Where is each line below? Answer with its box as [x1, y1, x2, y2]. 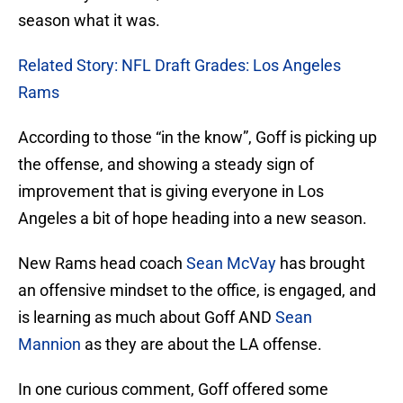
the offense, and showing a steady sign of [18, 155, 314, 175]
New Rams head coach [18, 254, 186, 273]
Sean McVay [186, 254, 276, 273]
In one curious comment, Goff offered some [18, 380, 328, 399]
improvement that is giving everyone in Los [18, 182, 324, 201]
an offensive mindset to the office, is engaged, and [18, 281, 376, 300]
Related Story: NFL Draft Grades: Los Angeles [18, 56, 341, 76]
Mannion [18, 335, 81, 354]
